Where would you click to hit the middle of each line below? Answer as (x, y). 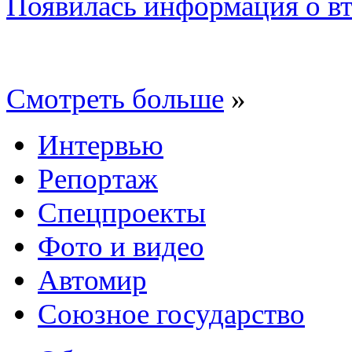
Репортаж (98, 178)
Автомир (92, 280)
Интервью (101, 145)
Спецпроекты (122, 212)
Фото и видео (121, 246)
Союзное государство (171, 313)
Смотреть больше (115, 98)
